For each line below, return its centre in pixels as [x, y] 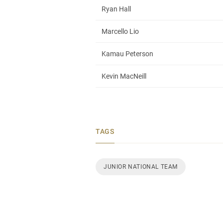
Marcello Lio [120, 31]
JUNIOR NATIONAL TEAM [141, 167]
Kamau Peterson [127, 54]
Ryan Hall [116, 9]
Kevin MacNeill [124, 76]
